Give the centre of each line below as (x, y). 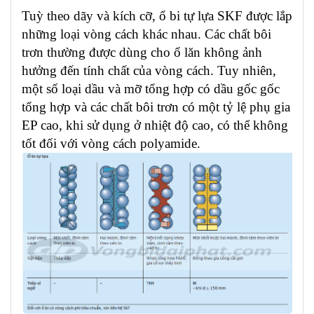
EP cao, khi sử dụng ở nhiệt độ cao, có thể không (155, 125)
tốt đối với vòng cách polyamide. (111, 143)
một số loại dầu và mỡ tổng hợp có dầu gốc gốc (151, 89)
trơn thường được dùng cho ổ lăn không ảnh (142, 52)
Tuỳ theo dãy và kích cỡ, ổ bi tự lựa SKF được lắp (157, 16)
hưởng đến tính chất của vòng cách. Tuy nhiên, (149, 70)
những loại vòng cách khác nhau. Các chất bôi (146, 34)
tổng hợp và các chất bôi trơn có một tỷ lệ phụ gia (156, 107)
